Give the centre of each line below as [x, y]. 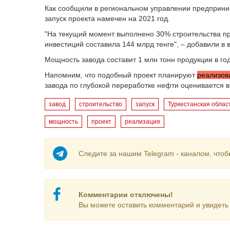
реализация [142, 122]
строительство [101, 104]
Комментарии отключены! [126, 195]
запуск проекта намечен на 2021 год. [107, 18]
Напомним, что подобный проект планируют [121, 75]
